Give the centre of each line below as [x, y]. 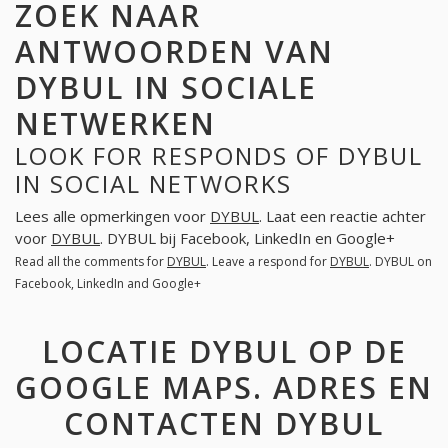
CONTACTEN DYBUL [224, 423]
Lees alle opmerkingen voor [112, 216]
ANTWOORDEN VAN [174, 51]
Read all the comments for [91, 262]
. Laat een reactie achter [342, 216]
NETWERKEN [115, 123]
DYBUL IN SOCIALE [166, 87]
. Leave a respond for [268, 262]
